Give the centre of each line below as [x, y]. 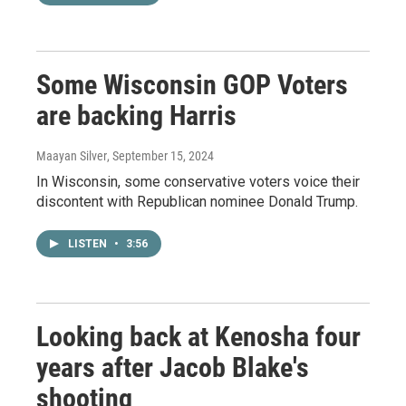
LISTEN [89, 244]
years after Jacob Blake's [173, 368]
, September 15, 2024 [160, 156]
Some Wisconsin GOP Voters [192, 85]
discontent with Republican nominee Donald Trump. [197, 202]
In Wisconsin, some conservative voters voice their [198, 182]
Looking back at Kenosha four [198, 337]
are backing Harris [136, 116]
